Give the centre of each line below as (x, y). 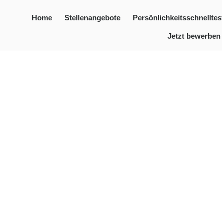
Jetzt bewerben (194, 36)
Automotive (111, 128)
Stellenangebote (93, 18)
